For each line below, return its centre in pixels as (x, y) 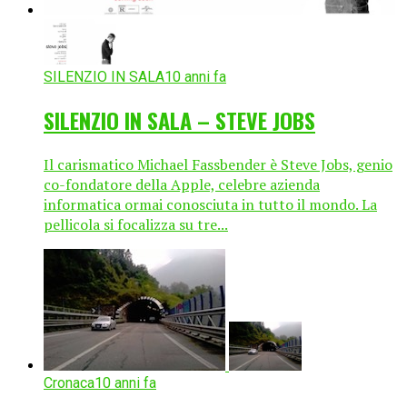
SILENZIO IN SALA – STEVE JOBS (179, 120)
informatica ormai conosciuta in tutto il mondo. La (210, 205)
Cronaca (69, 383)
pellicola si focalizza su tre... (136, 225)
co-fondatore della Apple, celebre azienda (182, 185)
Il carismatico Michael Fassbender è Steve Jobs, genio (218, 165)
